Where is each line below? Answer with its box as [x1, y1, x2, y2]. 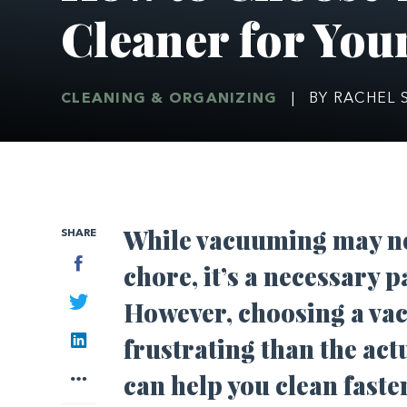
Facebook [82, 253, 149, 269]
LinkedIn [85, 330, 142, 345]
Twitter [87, 292, 133, 307]
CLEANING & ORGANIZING [61, 91, 278, 106]
